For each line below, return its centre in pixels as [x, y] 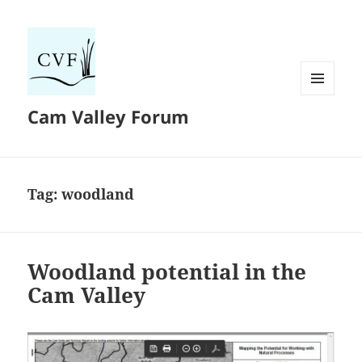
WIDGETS [324, 128]
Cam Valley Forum [109, 117]
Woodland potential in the [167, 272]
